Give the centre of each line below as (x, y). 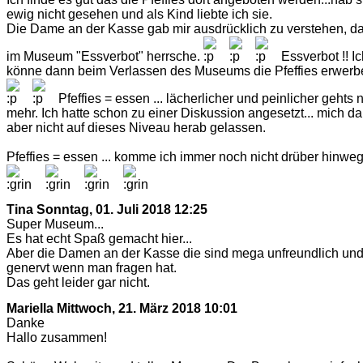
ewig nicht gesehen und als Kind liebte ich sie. (139, 14)
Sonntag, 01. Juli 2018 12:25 (122, 210)
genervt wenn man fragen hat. (92, 268)
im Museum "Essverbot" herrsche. (105, 56)
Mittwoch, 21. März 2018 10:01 (147, 308)
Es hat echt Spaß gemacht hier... (99, 239)
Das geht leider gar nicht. (78, 283)
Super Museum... (55, 224)
